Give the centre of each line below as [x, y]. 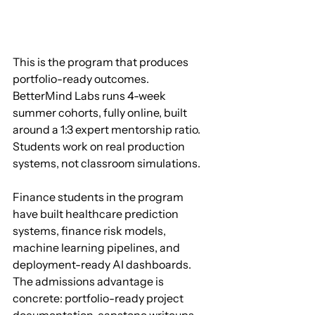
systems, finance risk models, [90, 230]
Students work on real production [100, 146]
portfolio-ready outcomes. [82, 78]
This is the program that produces [102, 62]
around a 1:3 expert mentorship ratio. [108, 129]
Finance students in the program [99, 197]
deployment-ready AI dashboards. [103, 264]
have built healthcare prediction [97, 213]
